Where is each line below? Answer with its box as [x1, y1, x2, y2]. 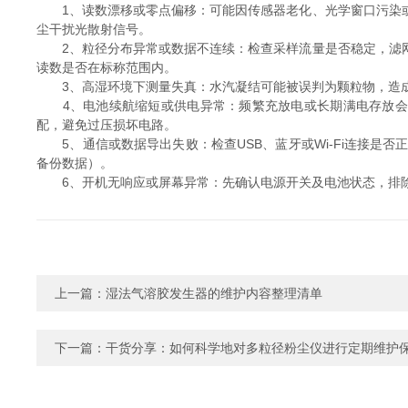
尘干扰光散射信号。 [36, 22, 151, 36]
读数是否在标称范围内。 [36, 60, 177, 75]
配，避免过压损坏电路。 [36, 117, 177, 132]
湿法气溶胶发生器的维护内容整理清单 [106, 286, 322, 301]
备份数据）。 [36, 156, 113, 170]
